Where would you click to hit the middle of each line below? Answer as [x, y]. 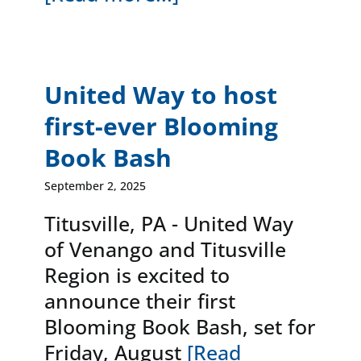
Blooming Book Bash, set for [180, 326]
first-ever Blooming [161, 126]
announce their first [139, 300]
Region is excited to [137, 274]
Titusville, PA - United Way [168, 223]
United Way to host [160, 94]
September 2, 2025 [95, 185]
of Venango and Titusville [165, 249]
